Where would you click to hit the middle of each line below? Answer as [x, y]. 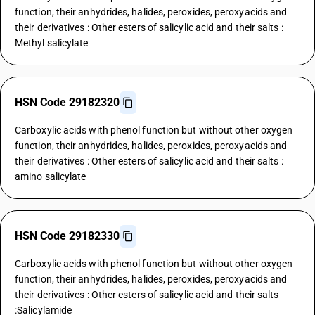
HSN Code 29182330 [67, 236]
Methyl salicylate [52, 43]
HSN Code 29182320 [67, 102]
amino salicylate [51, 176]
